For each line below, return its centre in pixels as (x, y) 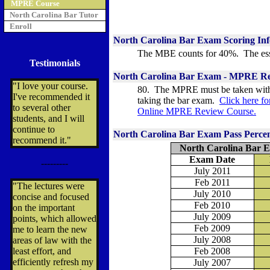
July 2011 (212, 171)
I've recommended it (51, 97)
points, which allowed (55, 218)
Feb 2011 (212, 182)
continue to (34, 129)
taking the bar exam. (178, 100)
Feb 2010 (212, 205)
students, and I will (49, 118)
